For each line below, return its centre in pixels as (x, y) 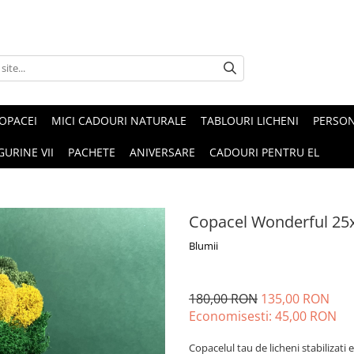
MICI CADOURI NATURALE (119, 120)
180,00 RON (223, 298)
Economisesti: (232, 316)
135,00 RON (295, 298)
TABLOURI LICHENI (250, 120)
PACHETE (92, 152)
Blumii (203, 245)
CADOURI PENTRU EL (264, 152)
